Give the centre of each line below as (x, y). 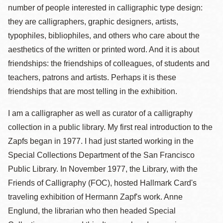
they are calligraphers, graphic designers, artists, (93, 22)
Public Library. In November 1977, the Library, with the (103, 169)
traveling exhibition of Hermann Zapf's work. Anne (95, 197)
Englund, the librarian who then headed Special (92, 211)
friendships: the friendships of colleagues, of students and (109, 63)
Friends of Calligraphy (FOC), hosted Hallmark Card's (102, 183)
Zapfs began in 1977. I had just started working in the (101, 141)
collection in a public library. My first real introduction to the (110, 127)
